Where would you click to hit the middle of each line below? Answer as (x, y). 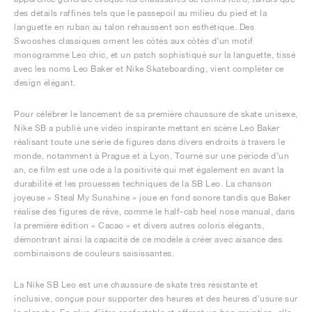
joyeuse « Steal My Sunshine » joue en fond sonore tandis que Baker (152, 197)
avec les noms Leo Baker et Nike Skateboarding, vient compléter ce (149, 69)
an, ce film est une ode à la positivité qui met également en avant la (149, 170)
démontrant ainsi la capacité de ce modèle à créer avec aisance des (148, 239)
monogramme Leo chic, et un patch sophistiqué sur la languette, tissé (155, 55)
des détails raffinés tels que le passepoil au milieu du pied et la (140, 13)
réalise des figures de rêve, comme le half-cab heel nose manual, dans (155, 211)
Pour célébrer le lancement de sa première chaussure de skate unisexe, (156, 114)
